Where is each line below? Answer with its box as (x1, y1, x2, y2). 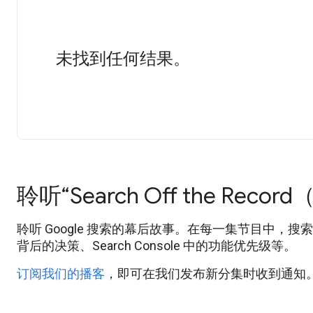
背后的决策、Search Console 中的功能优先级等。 (17, 238, 296, 254)
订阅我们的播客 (17, 266, 105, 282)
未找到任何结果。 (56, 48, 190, 69)
